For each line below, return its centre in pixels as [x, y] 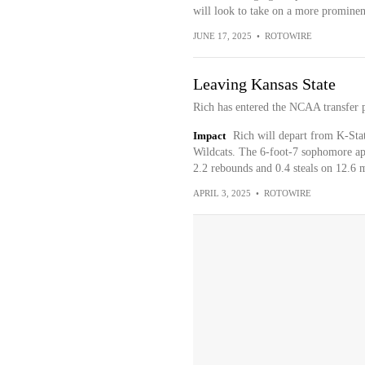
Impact [209, 136]
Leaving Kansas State [264, 84]
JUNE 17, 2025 [222, 36]
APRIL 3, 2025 [222, 193]
